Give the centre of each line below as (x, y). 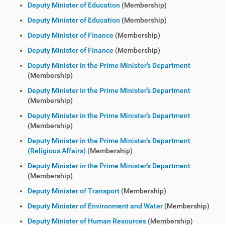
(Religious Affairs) (57, 151)
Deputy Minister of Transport (74, 191)
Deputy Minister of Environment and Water (95, 206)
